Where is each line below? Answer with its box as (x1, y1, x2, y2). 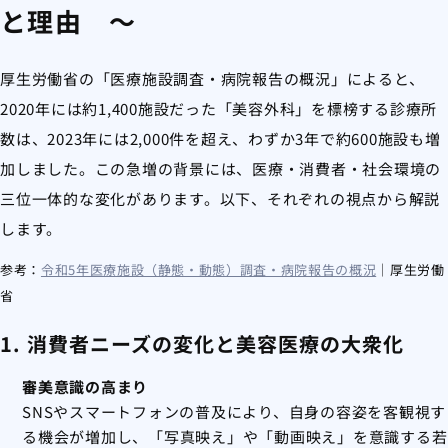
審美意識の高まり (22, 376, 148, 398)
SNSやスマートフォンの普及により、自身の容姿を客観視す (22, 401, 446, 423)
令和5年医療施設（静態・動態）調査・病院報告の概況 (40, 260, 377, 280)
